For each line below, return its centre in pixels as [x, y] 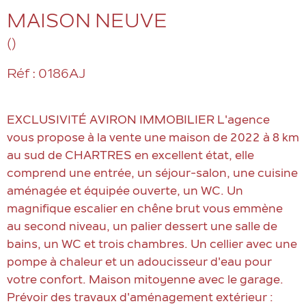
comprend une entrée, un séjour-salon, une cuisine [152, 175]
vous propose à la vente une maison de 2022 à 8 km [153, 139]
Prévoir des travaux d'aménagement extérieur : [140, 299]
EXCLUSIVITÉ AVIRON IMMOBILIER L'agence [138, 121]
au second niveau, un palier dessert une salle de [142, 228]
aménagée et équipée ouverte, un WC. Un [125, 192]
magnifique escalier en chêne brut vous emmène [145, 210]
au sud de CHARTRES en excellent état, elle [130, 157]
